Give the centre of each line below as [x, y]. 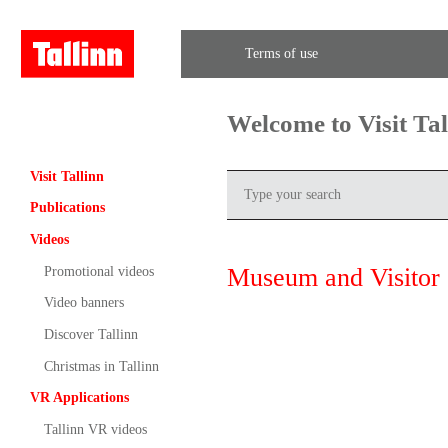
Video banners [83, 303]
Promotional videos [98, 271]
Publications [67, 208]
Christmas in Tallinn [101, 366]
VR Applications [79, 398]
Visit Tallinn [66, 176]
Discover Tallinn [90, 334]
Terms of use [281, 54]
